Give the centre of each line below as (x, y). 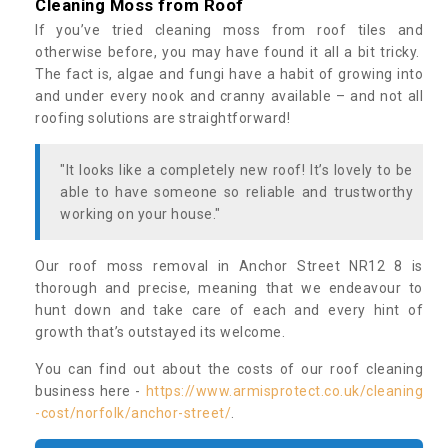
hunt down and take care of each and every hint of (229, 310)
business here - (90, 391)
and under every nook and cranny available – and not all (229, 96)
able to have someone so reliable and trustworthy (236, 192)
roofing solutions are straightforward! (164, 118)
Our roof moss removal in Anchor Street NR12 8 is (229, 266)
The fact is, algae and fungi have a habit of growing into (229, 74)
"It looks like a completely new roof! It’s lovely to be (236, 170)
